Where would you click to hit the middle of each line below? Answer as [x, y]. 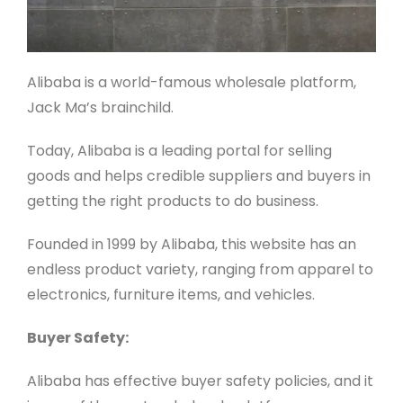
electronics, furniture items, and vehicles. [170, 294]
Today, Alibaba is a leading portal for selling [179, 150]
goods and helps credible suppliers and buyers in [198, 175]
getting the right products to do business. [172, 201]
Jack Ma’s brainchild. [100, 107]
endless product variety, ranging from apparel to [200, 269]
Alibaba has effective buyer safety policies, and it [200, 381]
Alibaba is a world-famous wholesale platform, [191, 82]
